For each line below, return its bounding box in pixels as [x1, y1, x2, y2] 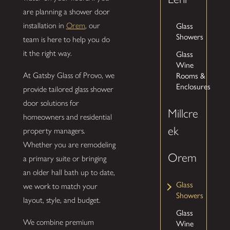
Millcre [168, 106, 199, 121]
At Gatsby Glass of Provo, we [23, 70, 114, 80]
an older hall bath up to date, [23, 167, 115, 177]
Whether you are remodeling [23, 139, 116, 149]
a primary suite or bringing [23, 153, 106, 163]
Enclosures [176, 81, 210, 91]
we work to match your [23, 181, 98, 191]
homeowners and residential [23, 111, 112, 122]
